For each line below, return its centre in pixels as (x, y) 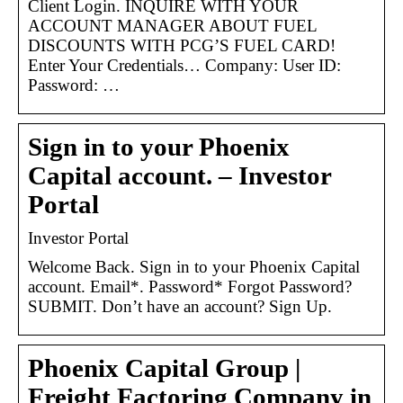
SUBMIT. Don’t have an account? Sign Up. (180, 306)
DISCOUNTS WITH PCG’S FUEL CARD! (182, 45)
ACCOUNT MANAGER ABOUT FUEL (172, 25)
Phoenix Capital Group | (164, 368)
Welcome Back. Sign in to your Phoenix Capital (194, 266)
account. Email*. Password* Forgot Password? (190, 286)
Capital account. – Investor (179, 175)
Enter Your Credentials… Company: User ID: (184, 65)
